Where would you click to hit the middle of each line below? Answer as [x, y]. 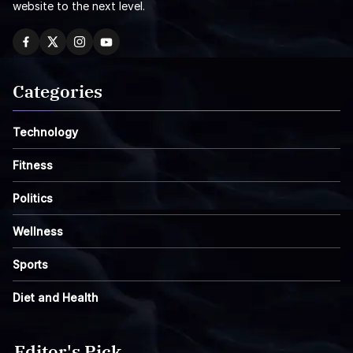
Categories [58, 91]
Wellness [38, 232]
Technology [45, 132]
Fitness [33, 165]
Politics [33, 199]
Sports [30, 265]
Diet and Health [56, 298]
